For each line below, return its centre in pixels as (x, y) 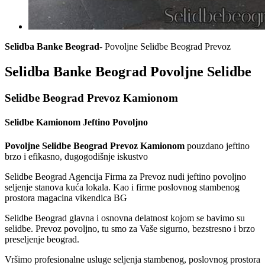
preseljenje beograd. (42, 239)
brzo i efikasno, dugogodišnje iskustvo (76, 156)
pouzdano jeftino (217, 146)
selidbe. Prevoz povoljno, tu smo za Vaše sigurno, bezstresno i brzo (130, 228)
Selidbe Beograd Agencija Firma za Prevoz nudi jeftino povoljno (125, 176)
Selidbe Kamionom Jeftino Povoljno (76, 122)
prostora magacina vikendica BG (66, 198)
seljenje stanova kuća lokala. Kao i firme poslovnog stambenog (122, 187)
